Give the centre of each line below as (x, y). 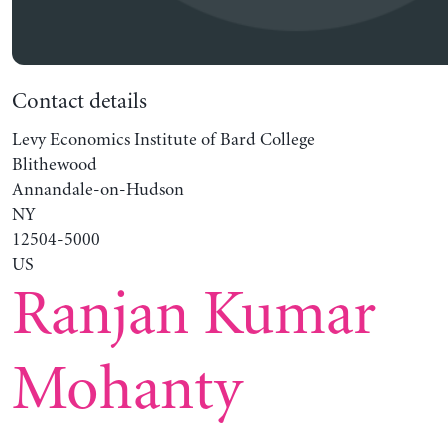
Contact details (79, 101)
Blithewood (54, 164)
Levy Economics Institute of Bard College (163, 139)
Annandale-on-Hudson (97, 189)
